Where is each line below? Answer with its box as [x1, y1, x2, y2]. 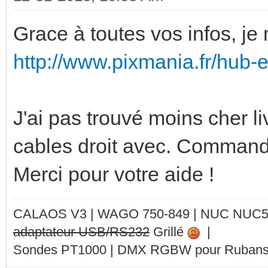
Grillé [150, 224, 187, 239]
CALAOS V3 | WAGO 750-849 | [13, 206, 200, 221]
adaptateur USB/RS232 [13, 224, 150, 239]
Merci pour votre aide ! [13, 162, 214, 185]
